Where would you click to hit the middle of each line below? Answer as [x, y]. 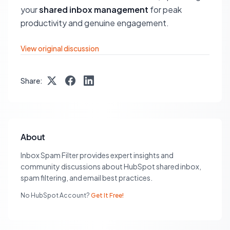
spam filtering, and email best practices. [87, 178]
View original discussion [60, 48]
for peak [165, 9]
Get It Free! [107, 195]
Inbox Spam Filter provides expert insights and [97, 155]
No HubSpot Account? [55, 195]
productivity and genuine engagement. [95, 23]
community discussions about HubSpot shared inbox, [111, 166]
